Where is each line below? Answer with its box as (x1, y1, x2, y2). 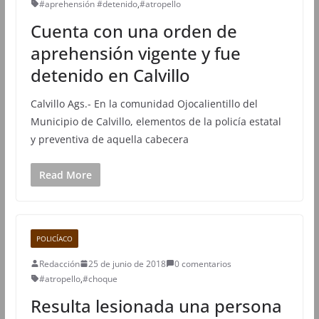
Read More (38, 167, 92, 182)
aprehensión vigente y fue (30, 41, 241, 65)
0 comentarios (174, 257, 231, 270)
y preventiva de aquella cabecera (30, 132, 189, 146)
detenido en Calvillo (30, 63, 190, 87)
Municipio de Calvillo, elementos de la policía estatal (30, 114, 281, 128)
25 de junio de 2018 (88, 257, 166, 270)
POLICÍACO (36, 233, 73, 244)
